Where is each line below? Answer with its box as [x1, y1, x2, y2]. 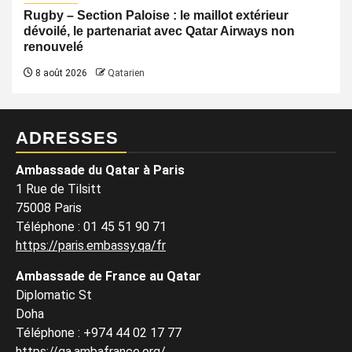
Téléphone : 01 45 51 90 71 [16, 219, 167, 234]
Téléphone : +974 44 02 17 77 [16, 325, 181, 340]
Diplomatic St [16, 288, 92, 302]
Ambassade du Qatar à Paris [16, 163, 185, 178]
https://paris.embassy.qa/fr [16, 238, 166, 253]
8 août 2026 [33, 68, 87, 79]
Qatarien [108, 68, 145, 79]
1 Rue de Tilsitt [16, 181, 101, 196]
